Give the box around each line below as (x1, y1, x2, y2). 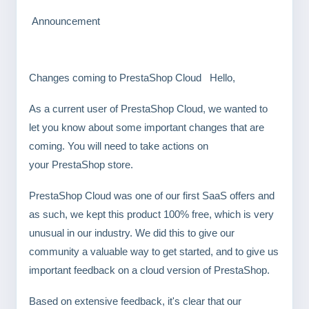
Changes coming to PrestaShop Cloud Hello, (29, 72, 235, 83)
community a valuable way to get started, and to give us (29, 246, 279, 257)
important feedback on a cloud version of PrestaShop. (29, 264, 270, 276)
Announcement (29, 15, 100, 27)
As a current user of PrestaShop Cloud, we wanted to (29, 103, 268, 114)
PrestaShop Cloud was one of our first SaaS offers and (29, 190, 275, 201)
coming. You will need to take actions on (29, 140, 208, 152)
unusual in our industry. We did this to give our (29, 227, 235, 239)
